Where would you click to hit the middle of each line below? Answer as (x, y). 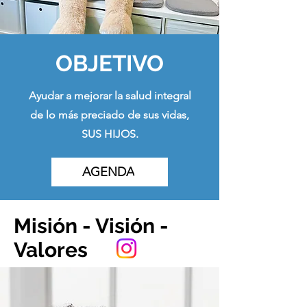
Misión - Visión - (91, 226)
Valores (51, 250)
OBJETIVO (110, 63)
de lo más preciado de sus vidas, (110, 115)
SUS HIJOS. (110, 134)
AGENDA (108, 172)
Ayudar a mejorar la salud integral (110, 96)
